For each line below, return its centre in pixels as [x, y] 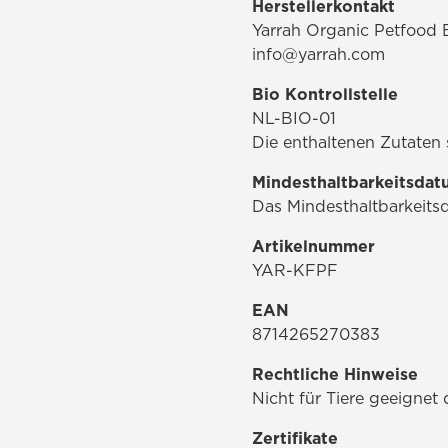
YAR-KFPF [295, 270]
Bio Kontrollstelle [325, 94]
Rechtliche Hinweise [335, 374]
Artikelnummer [313, 246]
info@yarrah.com [318, 54]
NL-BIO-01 [294, 118]
